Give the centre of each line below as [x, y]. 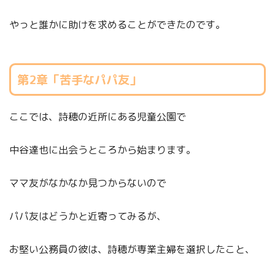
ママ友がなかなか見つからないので [88, 183]
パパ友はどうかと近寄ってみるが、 [88, 216]
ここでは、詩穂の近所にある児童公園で [98, 117]
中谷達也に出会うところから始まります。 [103, 150]
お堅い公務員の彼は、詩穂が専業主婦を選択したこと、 [132, 250]
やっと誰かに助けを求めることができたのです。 [117, 24]
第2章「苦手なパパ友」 [79, 79]
